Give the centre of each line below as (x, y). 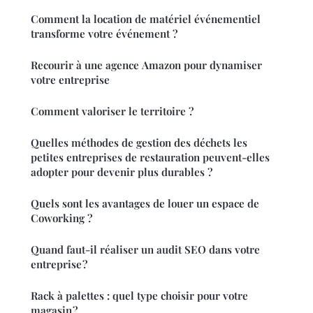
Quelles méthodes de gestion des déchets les (139, 142)
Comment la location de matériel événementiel (146, 19)
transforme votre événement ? (104, 33)
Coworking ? (61, 218)
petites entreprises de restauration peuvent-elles (150, 157)
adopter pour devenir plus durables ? (122, 172)
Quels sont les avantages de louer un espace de (145, 203)
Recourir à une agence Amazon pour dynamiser (146, 65)
